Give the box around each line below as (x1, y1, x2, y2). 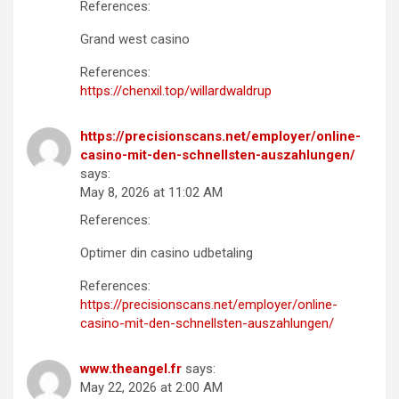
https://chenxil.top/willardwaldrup (80, 83, 272, 100)
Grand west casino (80, 31, 190, 48)
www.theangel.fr (80, 361, 182, 378)
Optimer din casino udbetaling (80, 245, 253, 262)
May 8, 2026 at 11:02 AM (80, 184, 223, 201)
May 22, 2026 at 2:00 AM (80, 379, 223, 396)
